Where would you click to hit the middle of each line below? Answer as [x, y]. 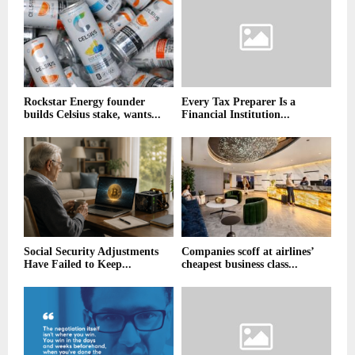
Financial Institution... [236, 115]
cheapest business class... [240, 265]
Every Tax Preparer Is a [239, 102]
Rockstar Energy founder [84, 102]
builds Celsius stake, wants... [92, 115]
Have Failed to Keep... [78, 265]
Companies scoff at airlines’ [248, 252]
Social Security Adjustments [91, 252]
